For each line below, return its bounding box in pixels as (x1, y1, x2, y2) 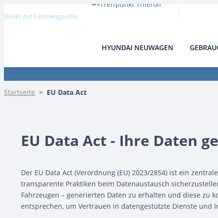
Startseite (4, 88, 35, 97)
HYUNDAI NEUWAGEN (102, 43, 173, 52)
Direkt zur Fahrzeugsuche (4, 12, 77, 20)
